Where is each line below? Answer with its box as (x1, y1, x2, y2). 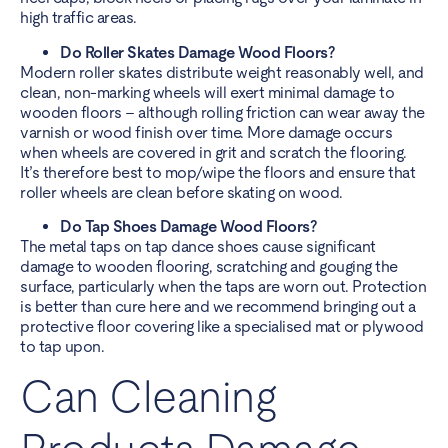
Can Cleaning (20, 372, 276, 423)
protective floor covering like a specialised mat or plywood (20, 317, 424, 337)
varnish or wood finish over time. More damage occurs (20, 122, 392, 142)
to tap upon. (20, 337, 104, 357)
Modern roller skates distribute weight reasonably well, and (20, 62, 424, 82)
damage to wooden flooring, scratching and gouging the (20, 257, 398, 277)
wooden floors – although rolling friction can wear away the (20, 102, 425, 122)
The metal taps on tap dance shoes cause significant (20, 237, 376, 257)
